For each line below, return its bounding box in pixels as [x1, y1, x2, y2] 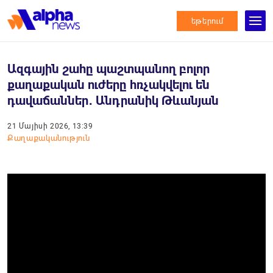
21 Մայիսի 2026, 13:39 [7, 122, 93, 130]
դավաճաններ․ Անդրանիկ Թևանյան [7, 93, 219, 108]
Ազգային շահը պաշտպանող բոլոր [7, 62, 210, 76]
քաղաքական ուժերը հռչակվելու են [7, 77, 210, 92]
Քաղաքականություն [7, 133, 90, 143]
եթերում [191, 16, 224, 26]
